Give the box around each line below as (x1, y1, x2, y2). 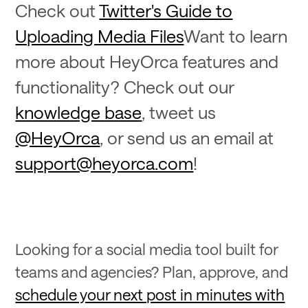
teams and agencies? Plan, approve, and (15, 263, 289, 281)
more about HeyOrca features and (15, 51, 279, 72)
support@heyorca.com (15, 153, 194, 174)
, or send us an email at (100, 127, 274, 148)
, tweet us (142, 102, 217, 123)
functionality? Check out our (15, 76, 234, 98)
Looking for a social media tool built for (15, 240, 278, 258)
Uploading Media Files (15, 25, 184, 47)
